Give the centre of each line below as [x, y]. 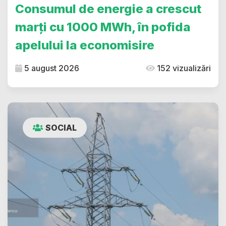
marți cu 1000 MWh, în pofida [103, 27]
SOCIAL [61, 128]
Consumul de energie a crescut [108, 9]
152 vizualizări [183, 68]
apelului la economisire [85, 45]
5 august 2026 [51, 68]
